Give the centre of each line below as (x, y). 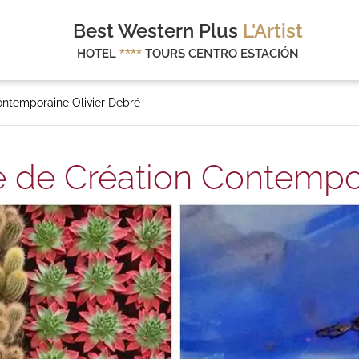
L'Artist (272, 31)
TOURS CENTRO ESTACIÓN (220, 54)
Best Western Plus (157, 31)
